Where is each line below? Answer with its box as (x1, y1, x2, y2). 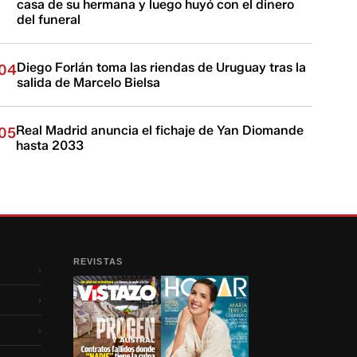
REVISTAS (73, 257, 123, 266)
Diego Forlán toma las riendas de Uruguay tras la (17, 60, 307, 75)
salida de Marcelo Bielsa (17, 75, 161, 90)
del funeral (17, 12, 81, 27)
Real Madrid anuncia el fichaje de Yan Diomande (16, 123, 304, 138)
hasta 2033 (16, 138, 84, 153)
